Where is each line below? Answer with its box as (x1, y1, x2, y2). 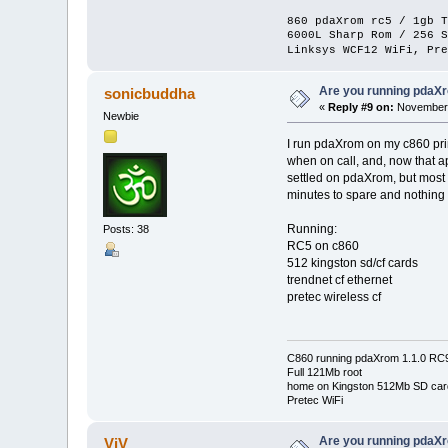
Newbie (103, 109, 140, 122)
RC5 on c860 (286, 238, 359, 253)
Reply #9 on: (328, 100, 395, 113)
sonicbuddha (103, 84, 195, 102)
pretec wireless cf (286, 289, 381, 304)
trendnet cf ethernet (286, 272, 392, 287)
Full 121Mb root (286, 366, 362, 379)
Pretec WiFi (286, 394, 343, 407)
